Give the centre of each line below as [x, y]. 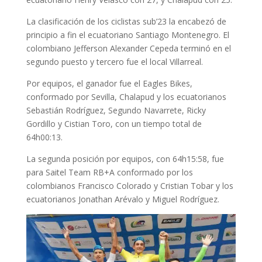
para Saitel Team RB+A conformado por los [109, 172]
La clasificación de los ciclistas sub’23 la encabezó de [126, 21]
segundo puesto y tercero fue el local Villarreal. [114, 61]
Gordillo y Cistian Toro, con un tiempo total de [114, 123]
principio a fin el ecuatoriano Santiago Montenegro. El [127, 35]
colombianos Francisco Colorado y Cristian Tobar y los [130, 185]
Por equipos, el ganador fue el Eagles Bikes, [109, 83]
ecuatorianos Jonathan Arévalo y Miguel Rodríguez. [123, 199]
